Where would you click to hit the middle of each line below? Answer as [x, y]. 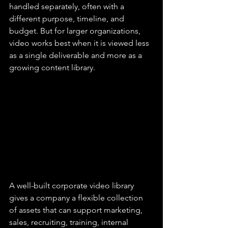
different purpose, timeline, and [68, 19]
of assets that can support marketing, [77, 210]
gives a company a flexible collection [77, 197]
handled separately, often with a [68, 6]
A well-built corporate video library [73, 185]
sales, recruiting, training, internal [70, 222]
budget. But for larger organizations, [76, 31]
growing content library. [52, 67]
